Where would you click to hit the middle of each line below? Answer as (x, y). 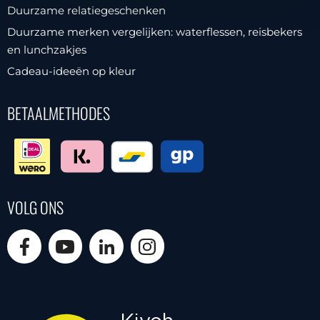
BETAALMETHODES (59, 113)
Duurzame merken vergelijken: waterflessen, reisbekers (155, 32)
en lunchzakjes (47, 50)
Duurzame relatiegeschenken (86, 10)
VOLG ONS (35, 207)
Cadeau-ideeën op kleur (71, 71)
